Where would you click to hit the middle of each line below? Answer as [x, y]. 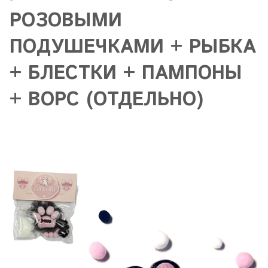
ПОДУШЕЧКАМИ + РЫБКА [133, 47]
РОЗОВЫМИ [66, 21]
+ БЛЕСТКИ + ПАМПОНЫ [126, 74]
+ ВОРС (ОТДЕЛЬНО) [106, 100]
